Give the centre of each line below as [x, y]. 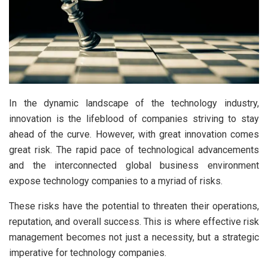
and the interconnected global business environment [134, 166]
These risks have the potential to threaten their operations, [134, 206]
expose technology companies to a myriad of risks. [117, 181]
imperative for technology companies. [88, 253]
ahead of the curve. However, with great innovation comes [134, 135]
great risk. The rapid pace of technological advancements [134, 150]
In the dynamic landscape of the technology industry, [134, 103]
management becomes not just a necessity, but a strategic [134, 237]
